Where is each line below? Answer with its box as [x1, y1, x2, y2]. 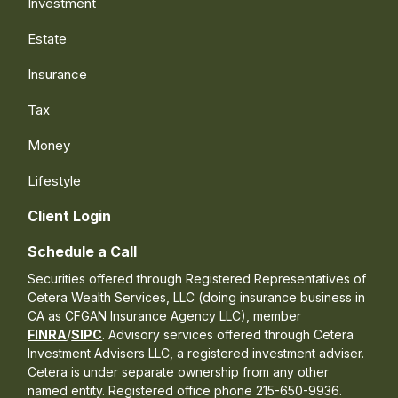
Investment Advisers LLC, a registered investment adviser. [28, 345, 365, 361]
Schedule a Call [28, 242, 138, 260]
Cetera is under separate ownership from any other [28, 363, 330, 379]
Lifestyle [28, 171, 82, 189]
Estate [28, 29, 68, 47]
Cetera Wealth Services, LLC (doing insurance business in [28, 289, 366, 305]
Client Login [28, 206, 112, 225]
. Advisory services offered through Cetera [102, 326, 354, 342]
